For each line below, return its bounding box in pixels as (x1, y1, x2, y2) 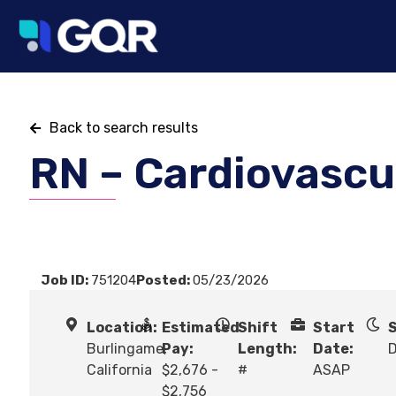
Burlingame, (87, 340, 167, 358)
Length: (237, 340, 297, 358)
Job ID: (41, 272, 91, 289)
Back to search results (49, 119, 198, 137)
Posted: (136, 272, 193, 289)
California (87, 362, 152, 379)
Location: (87, 319, 157, 337)
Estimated (162, 319, 240, 337)
